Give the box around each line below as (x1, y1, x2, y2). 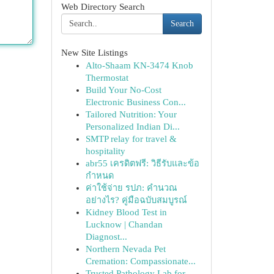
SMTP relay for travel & (85, 134, 177, 144)
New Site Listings (61, 48, 128, 57)
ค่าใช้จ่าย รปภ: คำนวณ (85, 183, 177, 193)
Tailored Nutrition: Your (85, 109, 177, 119)
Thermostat (85, 73, 128, 83)
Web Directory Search (61, 2, 145, 12)
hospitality (85, 146, 125, 156)
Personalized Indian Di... (85, 122, 180, 131)
